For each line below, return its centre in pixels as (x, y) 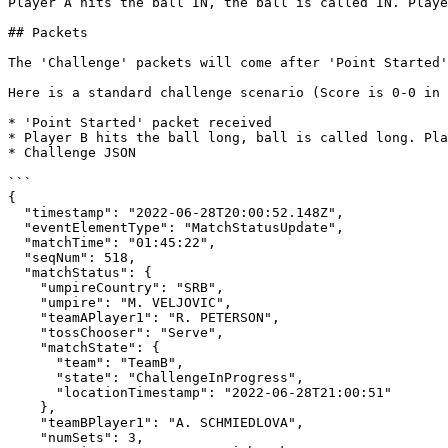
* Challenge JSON (72, 152)
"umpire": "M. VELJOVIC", (24, 302)
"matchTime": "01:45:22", (16, 242)
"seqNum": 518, (16, 257)
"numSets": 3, (24, 437)
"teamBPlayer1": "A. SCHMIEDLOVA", (24, 422)
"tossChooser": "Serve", (24, 332)
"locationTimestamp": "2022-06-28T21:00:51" (32, 392)
